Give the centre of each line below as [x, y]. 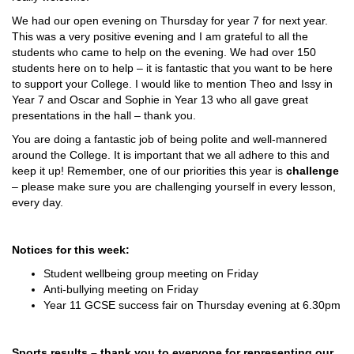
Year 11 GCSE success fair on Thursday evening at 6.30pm [192, 305]
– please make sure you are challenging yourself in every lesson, [174, 186]
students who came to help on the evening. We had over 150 [164, 52]
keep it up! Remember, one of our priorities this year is [149, 171]
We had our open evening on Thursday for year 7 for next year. [170, 21]
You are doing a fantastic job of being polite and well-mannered [169, 139]
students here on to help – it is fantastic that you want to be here [172, 68]
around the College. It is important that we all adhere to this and [171, 155]
